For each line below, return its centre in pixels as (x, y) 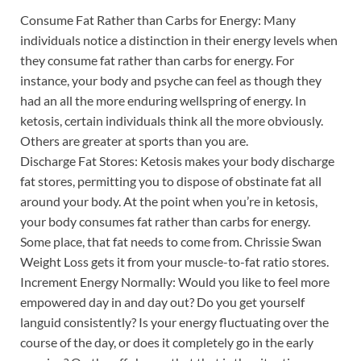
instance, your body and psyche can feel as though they (171, 80)
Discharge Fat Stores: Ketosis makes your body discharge (177, 160)
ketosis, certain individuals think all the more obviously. (172, 120)
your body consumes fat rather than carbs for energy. (165, 221)
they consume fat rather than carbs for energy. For (157, 60)
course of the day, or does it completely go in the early (167, 342)
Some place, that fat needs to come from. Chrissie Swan (171, 241)
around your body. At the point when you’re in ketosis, (169, 201)
